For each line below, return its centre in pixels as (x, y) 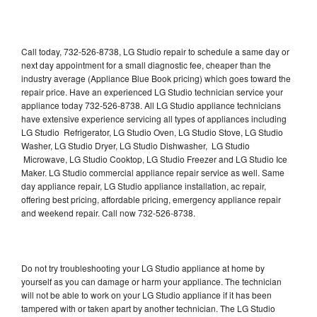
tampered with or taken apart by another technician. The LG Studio (148, 308)
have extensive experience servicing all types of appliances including (154, 118)
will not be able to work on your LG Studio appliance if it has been (146, 294)
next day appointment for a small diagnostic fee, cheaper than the (146, 64)
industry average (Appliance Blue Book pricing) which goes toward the (156, 78)
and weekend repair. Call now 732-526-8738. (108, 212)
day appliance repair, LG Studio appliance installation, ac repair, (144, 185)
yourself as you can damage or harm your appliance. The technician (151, 281)
